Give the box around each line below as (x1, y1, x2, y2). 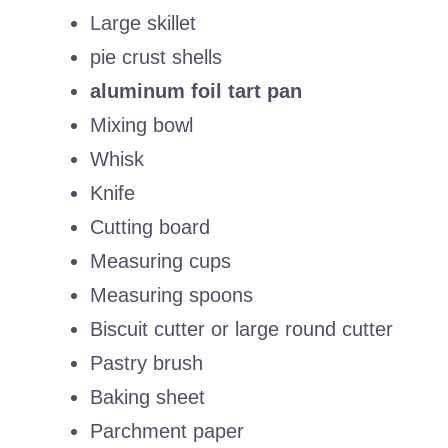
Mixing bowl (90, 114, 193, 137)
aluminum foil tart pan (90, 80, 302, 103)
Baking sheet (90, 386, 205, 409)
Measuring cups (90, 250, 231, 273)
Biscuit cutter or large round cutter (90, 318, 393, 341)
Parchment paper (90, 420, 244, 443)
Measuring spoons (90, 284, 253, 307)
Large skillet (90, 12, 196, 35)
